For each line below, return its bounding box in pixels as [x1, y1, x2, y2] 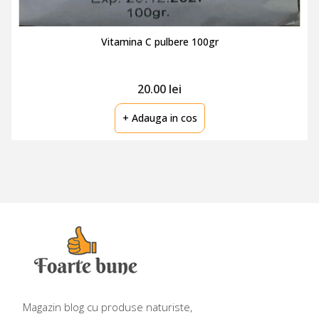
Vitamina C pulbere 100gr [100, 35, 219, 48]
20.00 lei [137, 81, 182, 97]
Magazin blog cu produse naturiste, [23, 300, 192, 314]
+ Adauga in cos [122, 111, 197, 125]
